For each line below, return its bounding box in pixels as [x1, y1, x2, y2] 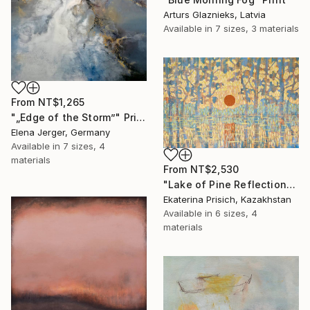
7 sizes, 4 [63, 140, 105, 152]
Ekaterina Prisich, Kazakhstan [163, 194, 291, 206]
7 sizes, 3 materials [215, 23, 299, 35]
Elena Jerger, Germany [11, 127, 110, 138]
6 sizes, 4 [215, 208, 257, 219]
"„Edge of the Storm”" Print [136, 111, 146, 124]
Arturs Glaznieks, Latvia [163, 9, 266, 21]
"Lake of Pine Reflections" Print [286, 179, 295, 191]
